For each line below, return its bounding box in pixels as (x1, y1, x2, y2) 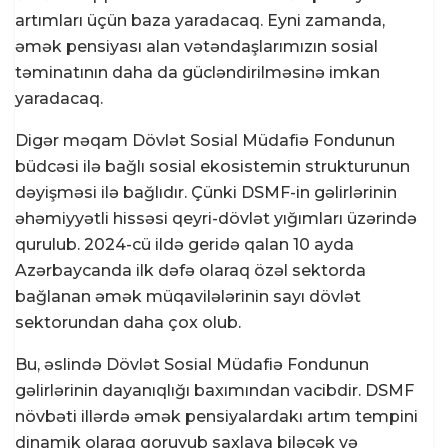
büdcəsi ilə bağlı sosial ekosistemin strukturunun (15, 157, 410, 177)
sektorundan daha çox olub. (15, 313, 241, 333)
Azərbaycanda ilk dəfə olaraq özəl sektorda (15, 261, 366, 281)
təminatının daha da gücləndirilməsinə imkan (15, 63, 380, 83)
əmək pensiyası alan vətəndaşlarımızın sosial (15, 37, 378, 57)
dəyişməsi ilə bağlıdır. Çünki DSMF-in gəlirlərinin (15, 183, 397, 203)
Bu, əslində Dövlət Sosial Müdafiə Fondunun (15, 355, 369, 375)
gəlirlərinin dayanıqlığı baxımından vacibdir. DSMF (15, 381, 414, 401)
